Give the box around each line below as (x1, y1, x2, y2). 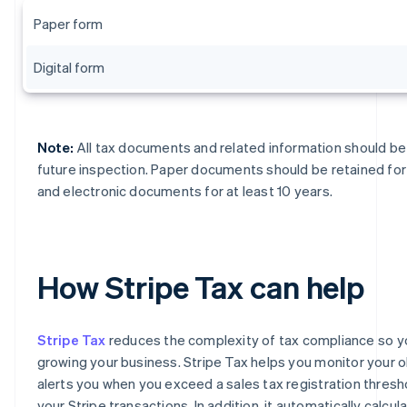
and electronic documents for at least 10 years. (36, 181, 333, 200)
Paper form (33, 14, 103, 33)
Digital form (33, 57, 104, 76)
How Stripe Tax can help (36, 266, 365, 306)
